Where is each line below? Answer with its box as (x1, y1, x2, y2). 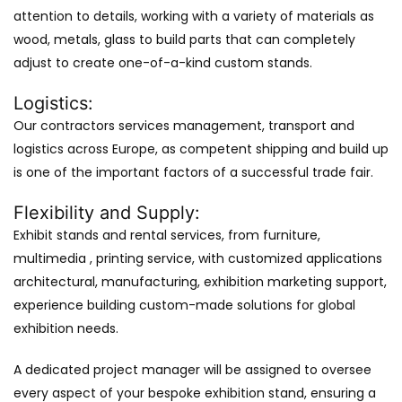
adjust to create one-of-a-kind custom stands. (13, 53, 312, 72)
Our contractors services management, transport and (13, 116, 354, 135)
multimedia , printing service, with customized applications (13, 249, 382, 267)
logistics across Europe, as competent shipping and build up (13, 139, 389, 158)
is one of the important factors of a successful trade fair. (13, 162, 373, 181)
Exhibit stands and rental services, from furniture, (13, 225, 320, 244)
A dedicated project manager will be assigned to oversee (13, 360, 371, 379)
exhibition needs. (13, 319, 118, 337)
